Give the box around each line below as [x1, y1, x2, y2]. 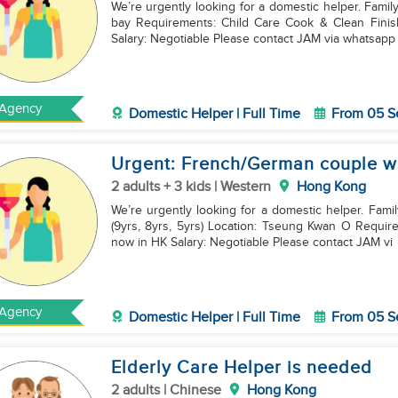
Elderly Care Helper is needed [110, 357, 372, 378]
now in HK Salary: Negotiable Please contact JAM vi [272, 235, 393, 250]
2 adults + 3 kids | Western [110, 179, 271, 195]
